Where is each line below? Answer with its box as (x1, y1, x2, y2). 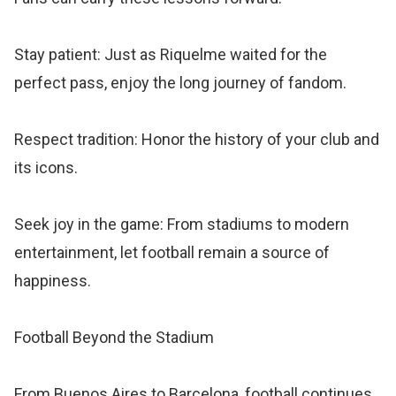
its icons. (14, 157, 79, 177)
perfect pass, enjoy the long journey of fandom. (14, 72, 347, 92)
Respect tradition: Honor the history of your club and (14, 129, 380, 148)
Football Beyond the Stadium (14, 327, 215, 346)
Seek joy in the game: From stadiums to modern (14, 214, 350, 233)
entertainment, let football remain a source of (14, 242, 331, 262)
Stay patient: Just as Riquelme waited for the (14, 44, 328, 64)
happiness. (14, 270, 92, 290)
